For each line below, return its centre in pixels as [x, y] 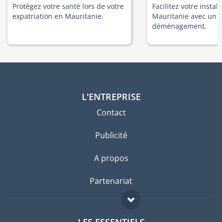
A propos [111, 158]
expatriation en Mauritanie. [58, 16]
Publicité [111, 135]
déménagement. [179, 26]
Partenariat [111, 181]
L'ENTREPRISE [111, 97]
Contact [111, 112]
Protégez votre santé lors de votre [68, 6]
